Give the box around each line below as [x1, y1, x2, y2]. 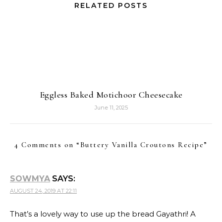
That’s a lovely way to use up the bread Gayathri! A [10, 209, 196, 219]
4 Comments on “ [14, 140, 80, 150]
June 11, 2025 [94, 104, 128, 111]
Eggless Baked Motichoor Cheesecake [39, 89, 183, 101]
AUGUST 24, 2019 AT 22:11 [10, 187, 77, 195]
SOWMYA [10, 174, 50, 184]
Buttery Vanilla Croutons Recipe [80, 140, 204, 150]
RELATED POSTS [74, 1, 148, 10]
